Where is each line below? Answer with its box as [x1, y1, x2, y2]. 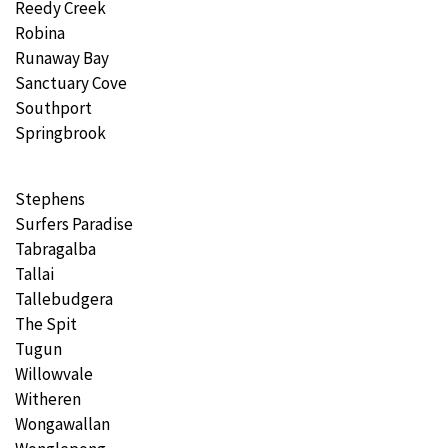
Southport [15, 97, 92, 120]
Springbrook [15, 122, 106, 145]
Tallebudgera [15, 287, 113, 310]
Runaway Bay [15, 47, 109, 70]
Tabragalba [15, 237, 96, 260]
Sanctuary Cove [15, 72, 127, 95]
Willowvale [15, 362, 93, 385]
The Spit [15, 312, 77, 335]
